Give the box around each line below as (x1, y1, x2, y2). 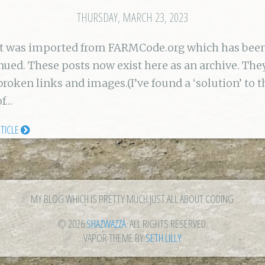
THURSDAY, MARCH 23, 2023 (77, 9, 188, 25)
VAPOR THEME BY (83, 230, 146, 245)
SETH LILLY (145, 230, 182, 245)
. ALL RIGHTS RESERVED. (125, 216, 208, 231)
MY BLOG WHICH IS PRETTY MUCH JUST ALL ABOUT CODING (31, 191, 234, 206)
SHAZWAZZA (86, 216, 126, 231)
